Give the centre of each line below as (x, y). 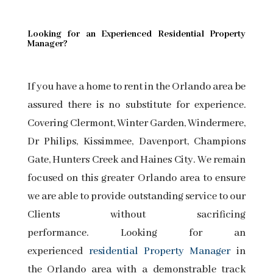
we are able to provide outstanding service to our (136, 197)
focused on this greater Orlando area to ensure (136, 179)
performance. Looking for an (136, 233)
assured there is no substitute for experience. (136, 105)
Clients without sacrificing (136, 215)
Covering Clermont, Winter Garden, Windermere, (136, 124)
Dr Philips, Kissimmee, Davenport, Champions (136, 142)
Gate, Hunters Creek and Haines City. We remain (136, 160)
